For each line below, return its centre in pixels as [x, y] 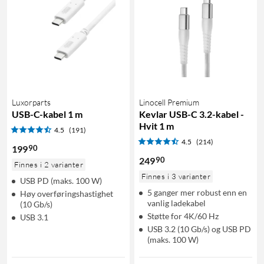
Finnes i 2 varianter [49, 164]
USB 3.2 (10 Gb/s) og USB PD [199, 229]
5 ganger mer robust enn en [197, 192]
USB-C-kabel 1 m [47, 114]
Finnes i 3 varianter [176, 176]
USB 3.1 [34, 217]
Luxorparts [31, 102]
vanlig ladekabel [176, 203]
